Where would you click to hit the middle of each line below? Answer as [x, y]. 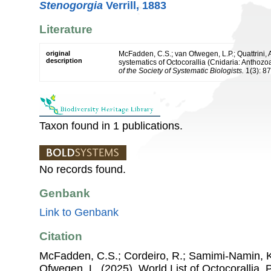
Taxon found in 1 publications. [111, 126]
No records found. [83, 169]
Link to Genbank [79, 213]
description [64, 60]
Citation [61, 237]
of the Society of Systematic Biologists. [181, 70]
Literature [66, 30]
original [58, 53]
